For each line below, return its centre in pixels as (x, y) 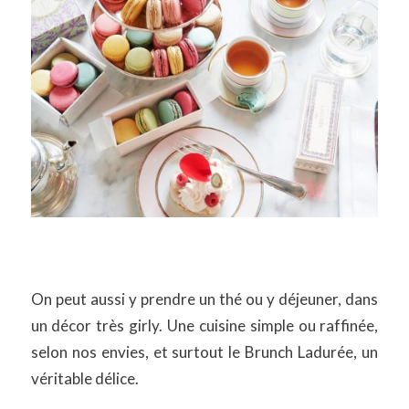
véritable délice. (84, 378)
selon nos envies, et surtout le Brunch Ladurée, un (204, 351)
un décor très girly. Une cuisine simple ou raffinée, (204, 325)
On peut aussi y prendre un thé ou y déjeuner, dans (204, 299)
